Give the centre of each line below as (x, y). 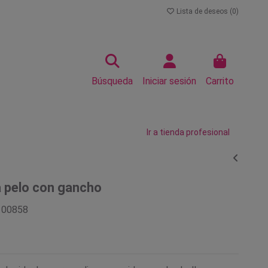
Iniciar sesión (169, 81)
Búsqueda (112, 81)
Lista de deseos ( (203, 11)
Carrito (220, 81)
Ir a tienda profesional (188, 132)
